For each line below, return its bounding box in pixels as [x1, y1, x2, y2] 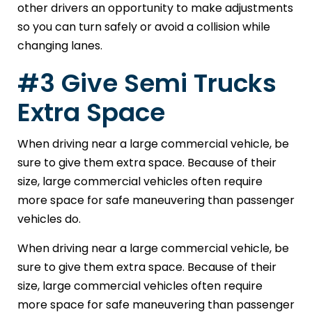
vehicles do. [17, 211, 81, 228]
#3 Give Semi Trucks [17, 65, 276, 102]
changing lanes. [17, 38, 102, 54]
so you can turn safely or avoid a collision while [17, 19, 270, 36]
